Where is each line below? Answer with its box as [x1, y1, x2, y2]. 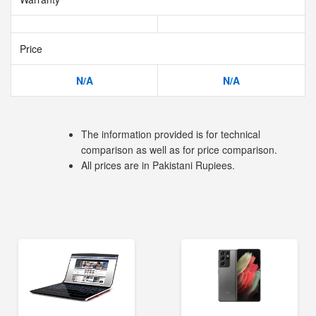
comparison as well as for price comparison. [81, 142, 277, 157]
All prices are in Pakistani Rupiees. [81, 158, 235, 172]
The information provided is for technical [81, 127, 260, 141]
